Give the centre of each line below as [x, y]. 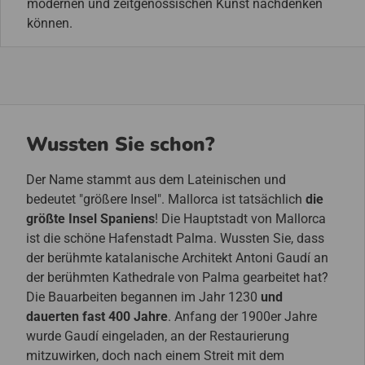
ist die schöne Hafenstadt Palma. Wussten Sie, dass [175, 238]
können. [50, 23]
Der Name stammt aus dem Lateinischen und [156, 180]
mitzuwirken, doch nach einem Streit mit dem [155, 356]
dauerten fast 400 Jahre [97, 317]
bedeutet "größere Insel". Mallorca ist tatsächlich [166, 199]
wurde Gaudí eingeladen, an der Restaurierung [158, 336]
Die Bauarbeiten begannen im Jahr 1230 [143, 297]
